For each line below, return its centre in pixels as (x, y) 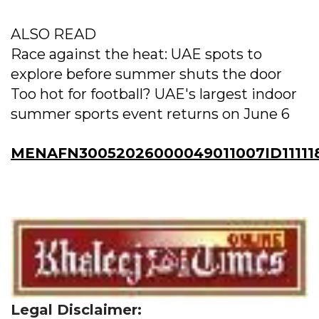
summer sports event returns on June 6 (150, 114)
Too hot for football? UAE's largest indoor (154, 94)
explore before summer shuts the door (146, 74)
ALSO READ (53, 34)
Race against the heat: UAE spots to (136, 54)
